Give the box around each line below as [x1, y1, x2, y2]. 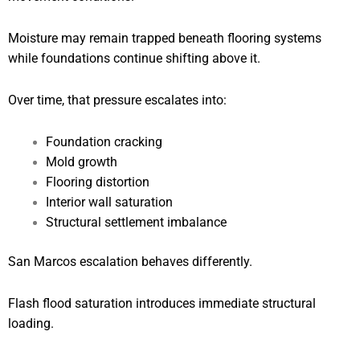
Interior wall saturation [45, 195, 173, 211]
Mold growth [45, 155, 117, 170]
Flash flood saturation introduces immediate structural [8, 296, 316, 311]
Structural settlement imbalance [45, 215, 227, 231]
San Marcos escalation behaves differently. [8, 254, 252, 269]
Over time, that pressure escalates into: [8, 93, 227, 108]
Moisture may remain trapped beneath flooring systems [8, 31, 321, 46]
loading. [8, 316, 54, 331]
